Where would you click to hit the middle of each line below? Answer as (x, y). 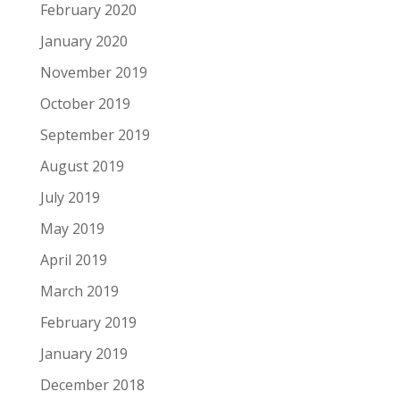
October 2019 (85, 103)
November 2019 (93, 72)
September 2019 (95, 134)
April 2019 (73, 259)
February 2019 (88, 322)
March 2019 (79, 291)
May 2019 (72, 228)
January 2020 (83, 41)
